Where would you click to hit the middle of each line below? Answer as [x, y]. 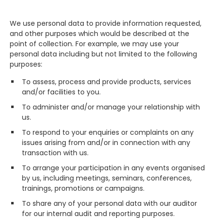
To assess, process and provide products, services [107, 82]
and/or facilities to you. [61, 92]
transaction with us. [55, 153]
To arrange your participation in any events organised [113, 168]
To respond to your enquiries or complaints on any [108, 133]
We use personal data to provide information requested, [106, 24]
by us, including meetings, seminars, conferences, [107, 178]
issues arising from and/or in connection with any [106, 143]
